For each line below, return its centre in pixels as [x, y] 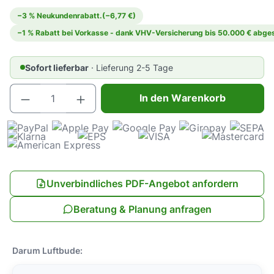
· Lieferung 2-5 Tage [132, 67]
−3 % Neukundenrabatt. [60, 15]
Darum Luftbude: [47, 250]
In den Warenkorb [183, 98]
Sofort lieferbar [57, 67]
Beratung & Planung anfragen [143, 209]
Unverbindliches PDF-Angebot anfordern [143, 183]
